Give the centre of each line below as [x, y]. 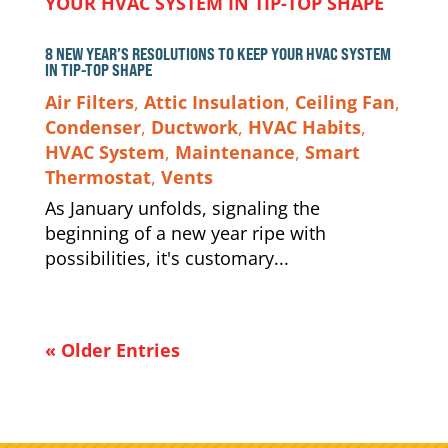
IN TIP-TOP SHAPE [98, 70]
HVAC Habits [304, 127]
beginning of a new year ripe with [185, 233]
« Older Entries [112, 350]
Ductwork [194, 127]
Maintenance [234, 152]
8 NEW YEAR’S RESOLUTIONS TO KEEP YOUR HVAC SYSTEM [217, 54]
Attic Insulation [214, 102]
